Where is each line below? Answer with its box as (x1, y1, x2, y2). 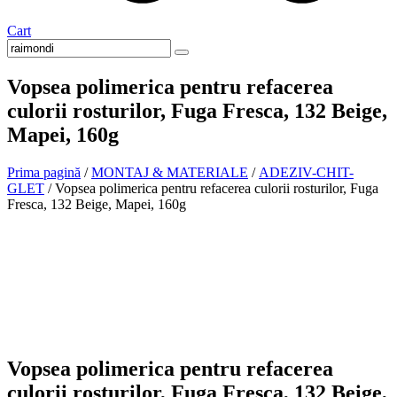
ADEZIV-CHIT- (259, 164, 354, 180)
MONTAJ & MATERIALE (91, 164, 248, 180)
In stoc (156, 203, 192, 217)
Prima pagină (7, 164, 81, 180)
